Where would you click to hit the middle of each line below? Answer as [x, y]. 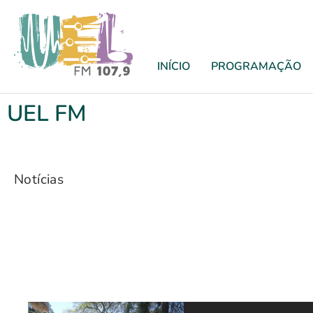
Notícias [39, 179]
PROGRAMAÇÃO [256, 66]
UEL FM [47, 114]
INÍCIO [174, 66]
